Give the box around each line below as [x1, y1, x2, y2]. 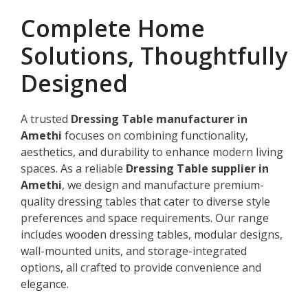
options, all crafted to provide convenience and [21, 259, 261, 275]
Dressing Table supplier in [126, 160, 269, 176]
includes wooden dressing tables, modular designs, [21, 226, 283, 242]
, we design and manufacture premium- [62, 177, 264, 192]
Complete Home [21, 12, 205, 44]
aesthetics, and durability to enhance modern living [21, 144, 283, 159]
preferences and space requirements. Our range [21, 210, 269, 225]
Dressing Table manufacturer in [71, 111, 247, 126]
